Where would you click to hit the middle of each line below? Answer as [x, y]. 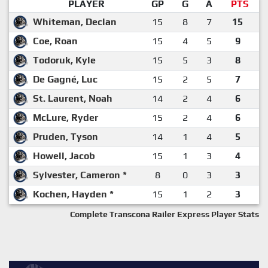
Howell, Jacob [64, 156]
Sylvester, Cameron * [80, 175]
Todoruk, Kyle [64, 60]
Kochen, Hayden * [73, 194]
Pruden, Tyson [66, 136]
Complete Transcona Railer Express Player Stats [165, 214]
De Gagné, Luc [65, 79]
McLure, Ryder [66, 117]
